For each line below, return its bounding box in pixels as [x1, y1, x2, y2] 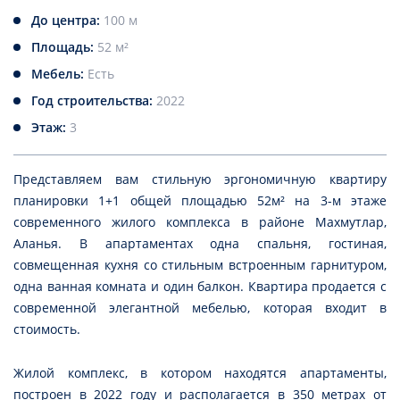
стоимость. [13, 321, 80, 338]
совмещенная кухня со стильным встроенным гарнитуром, [13, 256, 387, 274]
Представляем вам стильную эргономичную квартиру [13, 171, 387, 188]
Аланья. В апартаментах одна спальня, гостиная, [13, 235, 387, 253]
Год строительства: [31, 92, 156, 110]
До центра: [31, 12, 104, 29]
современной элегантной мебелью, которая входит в [13, 299, 387, 317]
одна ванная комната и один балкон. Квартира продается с [13, 278, 387, 296]
